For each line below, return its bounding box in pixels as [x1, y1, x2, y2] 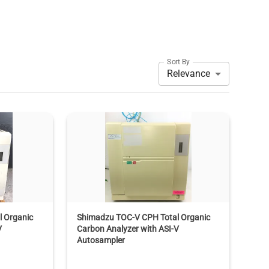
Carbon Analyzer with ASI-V [76, 223, 179, 234]
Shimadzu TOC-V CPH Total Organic [76, 212, 210, 222]
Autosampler [76, 235, 125, 245]
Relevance [167, 68, 211, 80]
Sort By [167, 57, 190, 66]
